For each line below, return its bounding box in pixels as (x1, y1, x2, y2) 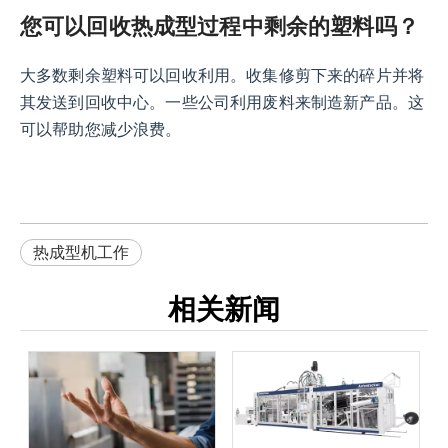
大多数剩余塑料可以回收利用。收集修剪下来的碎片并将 (20, 67, 425, 85)
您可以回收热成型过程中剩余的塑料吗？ (20, 15, 419, 40)
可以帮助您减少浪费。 (20, 121, 182, 139)
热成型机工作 (33, 241, 129, 264)
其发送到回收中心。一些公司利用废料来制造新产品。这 (20, 94, 425, 112)
